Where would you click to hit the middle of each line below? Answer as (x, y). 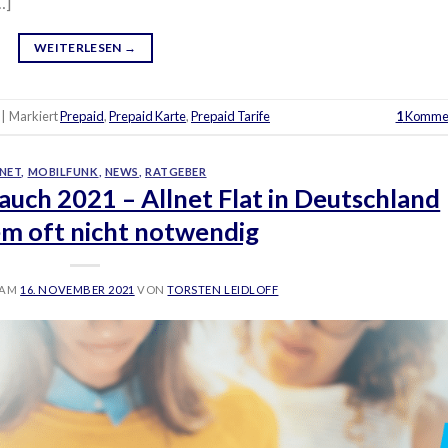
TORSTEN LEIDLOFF (223, 290)
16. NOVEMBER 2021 (77, 290)
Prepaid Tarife (230, 116)
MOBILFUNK (63, 171)
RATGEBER (176, 171)
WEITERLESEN (79, 47)
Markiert (34, 116)
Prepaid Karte (147, 116)
